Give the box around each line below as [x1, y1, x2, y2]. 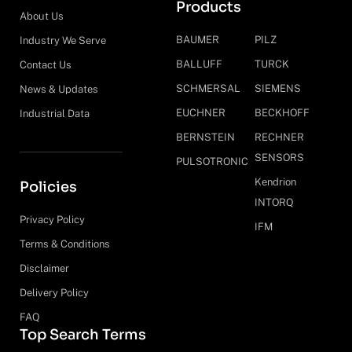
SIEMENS [254, 82, 301, 94]
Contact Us [20, 58, 71, 71]
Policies [20, 178, 77, 196]
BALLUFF [176, 57, 222, 70]
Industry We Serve [20, 34, 106, 46]
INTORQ [254, 196, 294, 208]
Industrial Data [20, 107, 90, 119]
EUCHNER [176, 106, 225, 119]
